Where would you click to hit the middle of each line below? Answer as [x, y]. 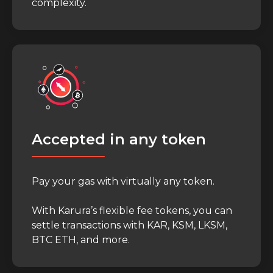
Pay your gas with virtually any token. [123, 182]
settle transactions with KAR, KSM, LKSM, [129, 225]
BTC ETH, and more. [81, 240]
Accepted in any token [119, 140]
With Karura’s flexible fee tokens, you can [132, 211]
